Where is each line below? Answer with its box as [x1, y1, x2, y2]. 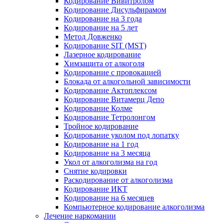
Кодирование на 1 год [64, 140, 138, 148]
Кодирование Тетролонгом [64, 113, 155, 121]
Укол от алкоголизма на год [64, 158, 157, 166]
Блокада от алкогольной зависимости [64, 77, 191, 86]
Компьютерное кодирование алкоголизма [64, 203, 205, 211]
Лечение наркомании [44, 212, 116, 220]
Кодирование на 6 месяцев [64, 194, 154, 202]
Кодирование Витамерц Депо [64, 95, 164, 104]
